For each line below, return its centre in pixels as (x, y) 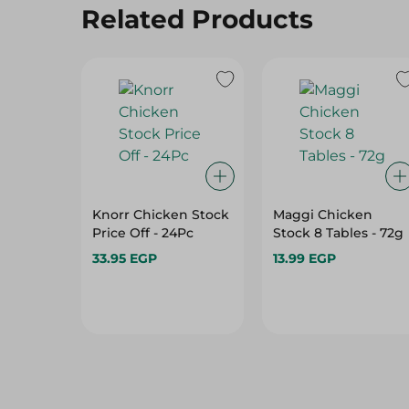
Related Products (197, 19)
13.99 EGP (304, 258)
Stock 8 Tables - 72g (338, 233)
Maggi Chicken (322, 215)
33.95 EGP (125, 258)
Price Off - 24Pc (143, 233)
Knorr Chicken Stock (161, 215)
